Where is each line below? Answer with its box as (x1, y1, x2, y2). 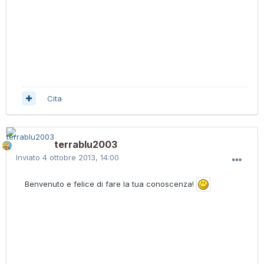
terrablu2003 (54, 138, 117, 151)
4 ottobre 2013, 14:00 (42, 153, 119, 163)
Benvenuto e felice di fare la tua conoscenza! (25, 179, 196, 189)
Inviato (16, 153, 42, 163)
